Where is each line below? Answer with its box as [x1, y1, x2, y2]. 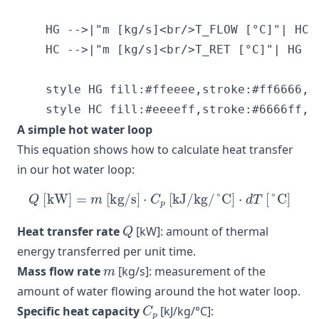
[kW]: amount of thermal [133, 223, 269, 239]
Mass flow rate [17, 263, 100, 279]
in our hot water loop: [17, 162, 135, 177]
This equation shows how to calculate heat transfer [17, 142, 293, 157]
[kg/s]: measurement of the [115, 263, 266, 279]
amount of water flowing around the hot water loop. [17, 283, 300, 299]
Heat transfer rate [17, 223, 120, 239]
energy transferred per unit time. [17, 243, 196, 259]
